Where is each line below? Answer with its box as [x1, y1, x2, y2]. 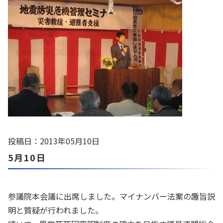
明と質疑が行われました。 [8, 204, 103, 216]
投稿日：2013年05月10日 [8, 135, 100, 147]
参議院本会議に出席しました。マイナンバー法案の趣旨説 [8, 190, 215, 202]
